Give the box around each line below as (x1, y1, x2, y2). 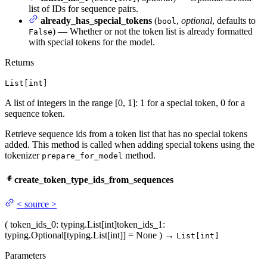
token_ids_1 (117, 219, 163, 230)
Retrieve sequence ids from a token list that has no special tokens (5, 128, 247, 139)
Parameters (5, 250, 46, 261)
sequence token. (5, 108, 65, 119)
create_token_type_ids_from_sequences (14, 175, 173, 185)
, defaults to (212, 15, 256, 26)
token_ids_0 (10, 219, 56, 230)
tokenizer (5, 150, 42, 160)
